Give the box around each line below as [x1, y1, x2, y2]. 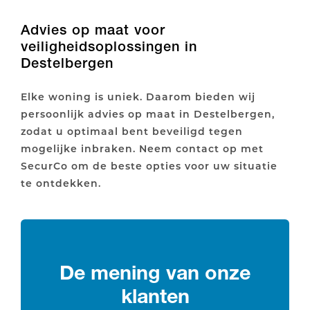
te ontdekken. [21, 176, 101, 190]
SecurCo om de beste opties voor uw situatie [21, 158, 277, 172]
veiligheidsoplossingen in [21, 37, 197, 55]
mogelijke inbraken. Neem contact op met [21, 141, 264, 155]
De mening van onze [60, 259, 250, 284]
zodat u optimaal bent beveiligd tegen [21, 124, 243, 138]
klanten [120, 283, 190, 308]
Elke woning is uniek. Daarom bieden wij [21, 89, 255, 103]
